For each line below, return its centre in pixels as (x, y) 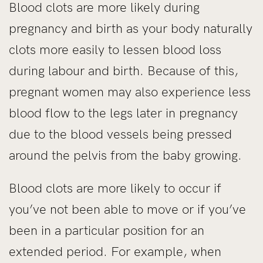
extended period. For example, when (115, 251)
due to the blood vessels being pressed (120, 134)
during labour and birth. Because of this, (124, 70)
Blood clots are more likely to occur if (115, 188)
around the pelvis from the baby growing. (125, 155)
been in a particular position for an (107, 230)
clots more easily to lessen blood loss (115, 49)
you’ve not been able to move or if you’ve (127, 209)
